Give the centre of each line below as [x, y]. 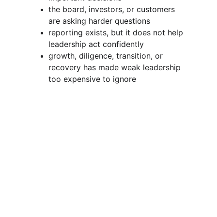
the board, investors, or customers [113, 9]
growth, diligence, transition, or [107, 56]
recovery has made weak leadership [116, 67]
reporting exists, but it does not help [117, 32]
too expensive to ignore [92, 79]
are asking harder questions [99, 21]
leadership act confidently [96, 44]
